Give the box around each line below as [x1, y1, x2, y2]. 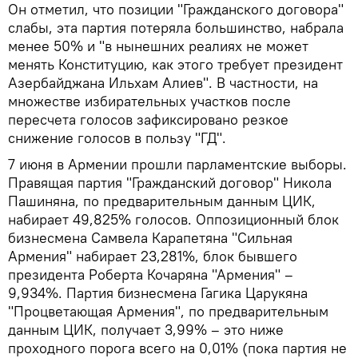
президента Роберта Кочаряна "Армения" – [8, 265, 293, 284]
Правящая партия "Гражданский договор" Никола [8, 173, 332, 192]
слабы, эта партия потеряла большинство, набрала [8, 18, 344, 37]
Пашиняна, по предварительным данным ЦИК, [8, 191, 316, 210]
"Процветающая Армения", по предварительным [8, 301, 328, 320]
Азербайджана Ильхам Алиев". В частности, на [8, 73, 318, 92]
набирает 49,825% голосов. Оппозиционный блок [8, 209, 339, 229]
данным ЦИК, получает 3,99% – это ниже [8, 320, 284, 339]
